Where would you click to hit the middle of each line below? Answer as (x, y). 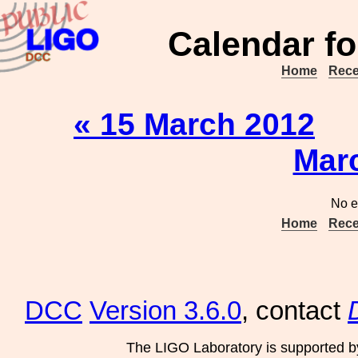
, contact (294, 311)
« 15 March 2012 (194, 124)
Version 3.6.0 (165, 311)
